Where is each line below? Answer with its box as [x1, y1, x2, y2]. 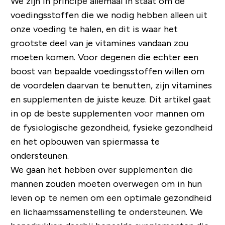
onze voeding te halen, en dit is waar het [10, 24, 178, 34]
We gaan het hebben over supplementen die [10, 164, 193, 175]
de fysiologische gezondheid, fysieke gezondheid [10, 122, 212, 133]
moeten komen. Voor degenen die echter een [10, 52, 198, 62]
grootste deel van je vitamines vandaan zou [10, 38, 188, 48]
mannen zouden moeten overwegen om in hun [10, 178, 202, 189]
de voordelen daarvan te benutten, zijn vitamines [10, 80, 212, 90]
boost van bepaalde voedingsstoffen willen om [10, 66, 204, 76]
